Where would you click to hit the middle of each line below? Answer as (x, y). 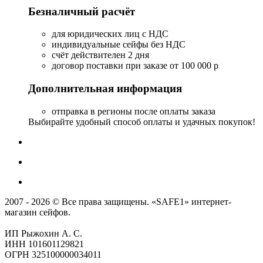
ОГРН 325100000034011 (53, 254)
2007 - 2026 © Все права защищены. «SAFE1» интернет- (118, 201)
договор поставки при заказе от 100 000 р (135, 66)
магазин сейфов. (38, 212)
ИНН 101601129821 (44, 244)
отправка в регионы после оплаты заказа (134, 111)
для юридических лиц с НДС (110, 34)
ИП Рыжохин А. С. (43, 233)
